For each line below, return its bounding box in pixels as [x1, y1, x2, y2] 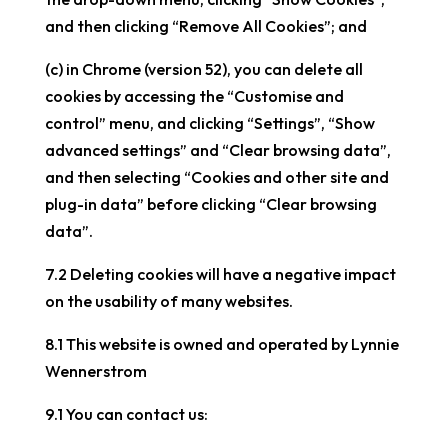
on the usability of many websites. [44, 291, 293, 311]
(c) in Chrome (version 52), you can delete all [44, 59, 363, 79]
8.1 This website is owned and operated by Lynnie [44, 334, 399, 354]
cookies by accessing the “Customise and [44, 86, 344, 106]
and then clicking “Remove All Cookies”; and [44, 16, 367, 36]
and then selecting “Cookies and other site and [44, 167, 389, 187]
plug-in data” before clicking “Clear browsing [44, 194, 377, 214]
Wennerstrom [44, 361, 147, 381]
